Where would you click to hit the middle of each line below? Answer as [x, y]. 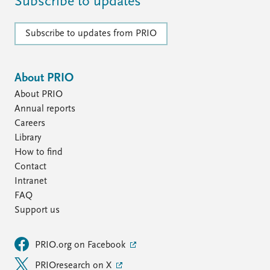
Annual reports [45, 109]
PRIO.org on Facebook [81, 245]
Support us [37, 210]
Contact [30, 167]
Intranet [31, 181]
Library [28, 138]
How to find [39, 152]
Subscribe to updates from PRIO [91, 34]
